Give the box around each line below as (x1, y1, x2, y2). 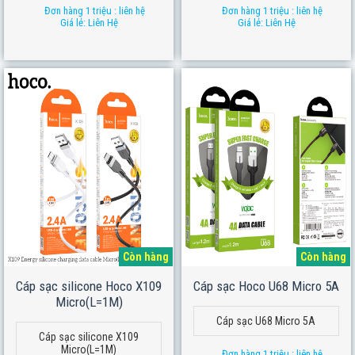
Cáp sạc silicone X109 (38, 330, 139, 343)
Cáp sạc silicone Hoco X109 (16, 278, 162, 294)
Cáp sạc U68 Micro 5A (216, 315, 316, 327)
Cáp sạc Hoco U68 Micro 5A (193, 278, 339, 294)
